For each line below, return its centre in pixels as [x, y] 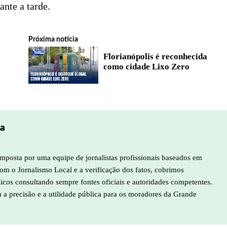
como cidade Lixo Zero [146, 67]
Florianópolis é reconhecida [155, 56]
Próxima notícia [53, 40]
